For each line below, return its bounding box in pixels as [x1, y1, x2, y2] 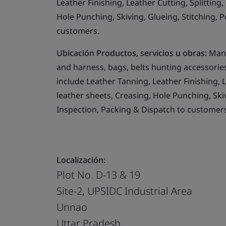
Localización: [56, 154, 105, 165]
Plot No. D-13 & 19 [56, 167, 140, 182]
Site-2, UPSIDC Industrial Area [56, 184, 192, 198]
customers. [56, 25, 99, 36]
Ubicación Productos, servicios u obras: [56, 47, 207, 59]
